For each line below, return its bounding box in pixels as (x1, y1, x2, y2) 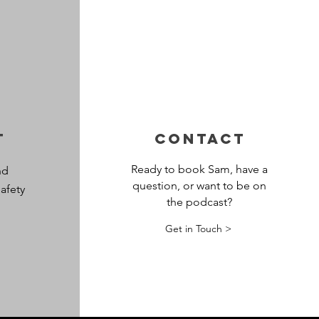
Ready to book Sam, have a (131, 162, 268, 176)
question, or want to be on (132, 178, 266, 192)
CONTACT (154, 129, 246, 147)
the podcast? (167, 194, 232, 209)
